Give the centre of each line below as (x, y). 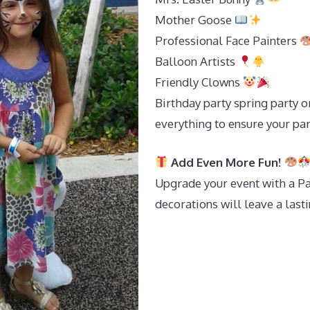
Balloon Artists (197, 61)
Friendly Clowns (199, 82)
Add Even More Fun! (226, 162)
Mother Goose (195, 20)
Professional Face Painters (227, 40)
